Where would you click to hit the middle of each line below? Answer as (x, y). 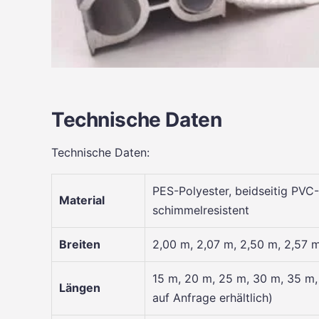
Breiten (80, 244)
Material (82, 200)
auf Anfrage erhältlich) (213, 297)
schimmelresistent (201, 210)
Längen (80, 287)
